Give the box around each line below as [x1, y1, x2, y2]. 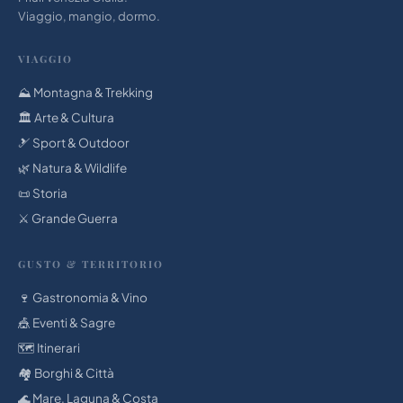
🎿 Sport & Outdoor [18, 134, 130, 150]
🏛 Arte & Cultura [18, 109, 114, 125]
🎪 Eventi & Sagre [18, 314, 115, 330]
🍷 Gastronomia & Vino [18, 289, 148, 305]
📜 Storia [18, 184, 67, 201]
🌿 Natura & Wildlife [18, 159, 127, 175]
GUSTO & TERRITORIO [18, 256, 164, 271]
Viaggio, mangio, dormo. [18, 7, 160, 23]
